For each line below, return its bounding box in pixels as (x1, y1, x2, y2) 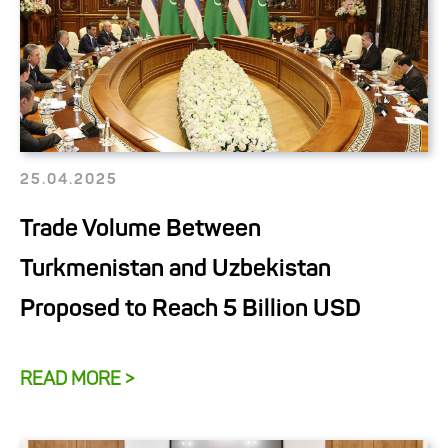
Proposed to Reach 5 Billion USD (20, 298, 361, 322)
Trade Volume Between (20, 218, 261, 242)
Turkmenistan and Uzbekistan (20, 258, 331, 282)
